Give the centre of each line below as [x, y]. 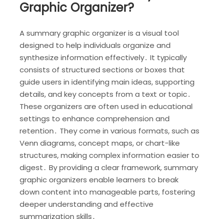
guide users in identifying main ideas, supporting [107, 82]
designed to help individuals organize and [95, 45]
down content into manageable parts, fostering [107, 192]
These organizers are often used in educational [106, 106]
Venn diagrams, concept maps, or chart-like [100, 143]
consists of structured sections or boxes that [102, 69]
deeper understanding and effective [87, 204]
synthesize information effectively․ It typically [103, 57]
